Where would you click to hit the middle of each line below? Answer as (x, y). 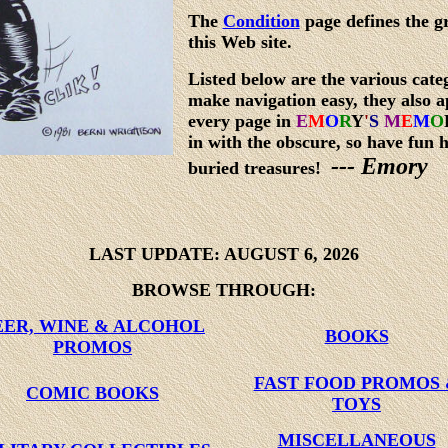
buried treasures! (254, 168)
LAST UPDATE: (154, 254)
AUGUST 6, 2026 (289, 254)
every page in (241, 121)
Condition (261, 21)
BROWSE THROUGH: (224, 290)
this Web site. (239, 42)
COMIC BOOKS (92, 393)
